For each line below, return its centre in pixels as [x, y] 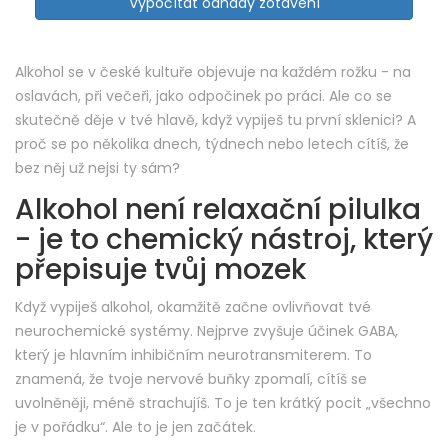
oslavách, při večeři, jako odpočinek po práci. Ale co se [203, 96]
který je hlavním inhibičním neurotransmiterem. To [193, 355]
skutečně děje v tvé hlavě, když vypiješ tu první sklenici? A [215, 120]
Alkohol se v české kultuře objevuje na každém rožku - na [213, 72]
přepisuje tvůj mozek [160, 270]
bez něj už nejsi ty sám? [97, 168]
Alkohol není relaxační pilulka [218, 210]
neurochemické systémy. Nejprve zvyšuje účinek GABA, [206, 331]
